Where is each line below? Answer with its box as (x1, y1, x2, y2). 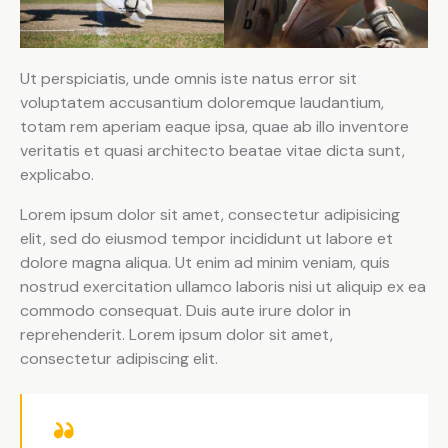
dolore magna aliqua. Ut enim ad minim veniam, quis (20, 252, 390, 274)
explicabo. (20, 164, 94, 186)
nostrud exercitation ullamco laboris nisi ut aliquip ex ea (20, 276, 426, 298)
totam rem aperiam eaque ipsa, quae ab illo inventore (20, 116, 409, 138)
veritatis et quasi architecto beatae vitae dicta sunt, (20, 140, 405, 162)
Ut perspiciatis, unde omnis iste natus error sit (20, 68, 357, 90)
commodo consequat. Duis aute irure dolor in (20, 300, 351, 322)
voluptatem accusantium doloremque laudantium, (20, 92, 384, 114)
